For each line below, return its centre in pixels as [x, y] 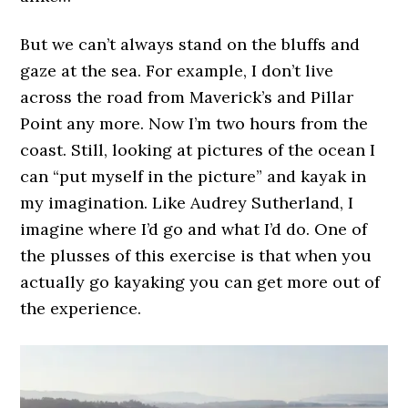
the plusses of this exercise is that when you [196, 256]
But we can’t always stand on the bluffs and [190, 45]
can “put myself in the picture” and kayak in [194, 177]
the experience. [81, 309]
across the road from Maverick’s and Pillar [187, 97]
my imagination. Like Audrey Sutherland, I [187, 203]
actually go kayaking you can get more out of [200, 282]
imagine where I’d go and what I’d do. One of [194, 229]
